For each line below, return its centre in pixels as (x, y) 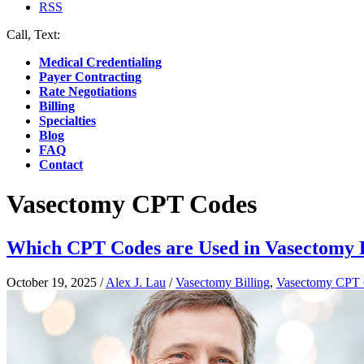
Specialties (67, 121)
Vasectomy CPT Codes (132, 204)
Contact (61, 165)
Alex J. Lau (136, 282)
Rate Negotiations (88, 91)
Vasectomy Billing (223, 282)
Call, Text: (35, 35)
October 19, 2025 (52, 282)
